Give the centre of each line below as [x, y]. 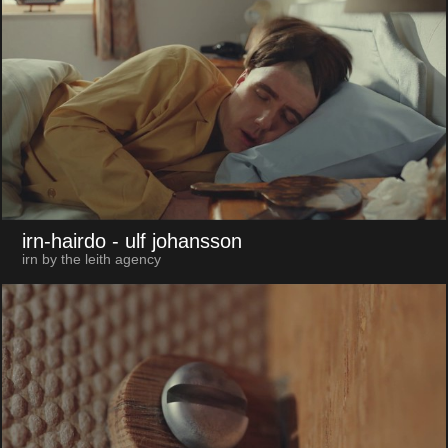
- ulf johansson [176, 240]
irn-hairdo [63, 240]
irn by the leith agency [91, 259]
